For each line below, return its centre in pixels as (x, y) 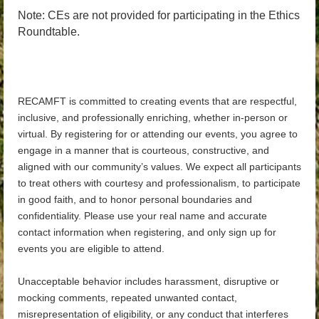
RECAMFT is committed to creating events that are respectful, (157, 101)
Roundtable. (49, 31)
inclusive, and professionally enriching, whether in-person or (153, 118)
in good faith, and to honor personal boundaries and (135, 200)
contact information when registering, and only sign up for (147, 232)
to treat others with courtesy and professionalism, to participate (159, 183)
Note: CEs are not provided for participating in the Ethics (159, 15)
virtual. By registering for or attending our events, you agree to (158, 134)
